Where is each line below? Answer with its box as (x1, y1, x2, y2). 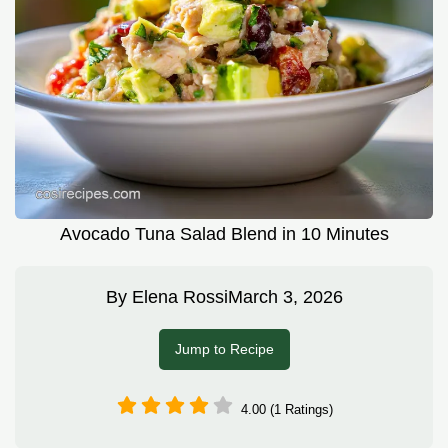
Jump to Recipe (174, 341, 274, 358)
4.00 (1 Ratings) (241, 401, 333, 417)
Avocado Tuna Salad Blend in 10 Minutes (59, 224, 389, 245)
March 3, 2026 (227, 287, 343, 308)
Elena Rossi (131, 287, 228, 308)
